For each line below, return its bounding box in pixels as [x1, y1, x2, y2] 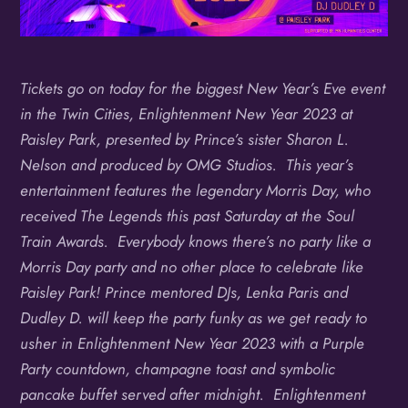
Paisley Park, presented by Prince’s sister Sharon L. [20, 128, 350, 151]
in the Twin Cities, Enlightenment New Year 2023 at [20, 103, 353, 126]
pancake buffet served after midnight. [20, 383, 274, 406]
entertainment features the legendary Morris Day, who [20, 179, 372, 202]
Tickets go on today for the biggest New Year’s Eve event [20, 77, 386, 100]
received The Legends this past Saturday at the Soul [20, 205, 355, 228]
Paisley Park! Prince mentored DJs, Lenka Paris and [20, 281, 349, 304]
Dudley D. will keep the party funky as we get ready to [20, 307, 368, 330]
